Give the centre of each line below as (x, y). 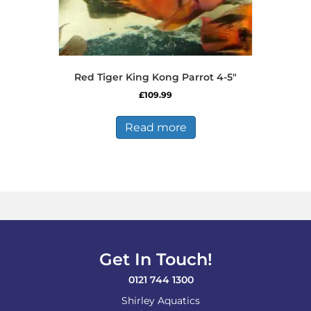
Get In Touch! (155, 259)
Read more (155, 127)
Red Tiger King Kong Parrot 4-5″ (155, 77)
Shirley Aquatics (161, 300)
